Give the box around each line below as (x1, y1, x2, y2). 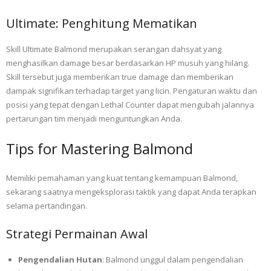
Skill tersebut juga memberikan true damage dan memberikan (6, 71, 233, 83)
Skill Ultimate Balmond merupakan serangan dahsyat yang (6, 44, 221, 55)
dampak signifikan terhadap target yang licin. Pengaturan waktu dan (6, 85, 257, 97)
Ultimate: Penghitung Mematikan (6, 15, 197, 32)
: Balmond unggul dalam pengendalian (102, 254, 243, 266)
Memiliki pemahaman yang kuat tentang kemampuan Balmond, (6, 172, 238, 184)
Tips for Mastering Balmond (6, 139, 193, 159)
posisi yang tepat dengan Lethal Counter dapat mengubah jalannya (6, 99, 254, 111)
